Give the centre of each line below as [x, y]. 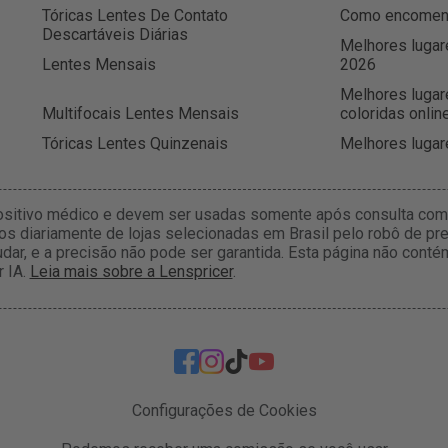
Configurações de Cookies [224, 411]
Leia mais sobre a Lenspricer [131, 272]
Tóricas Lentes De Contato [134, 15]
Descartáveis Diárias [114, 34]
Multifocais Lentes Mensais [140, 113]
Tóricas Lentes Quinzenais [134, 144]
